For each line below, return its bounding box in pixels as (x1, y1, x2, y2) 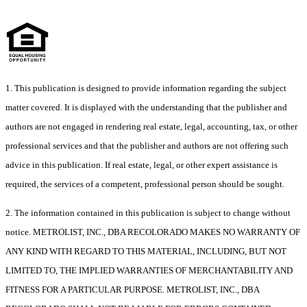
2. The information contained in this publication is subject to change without (5, 208, 291, 219)
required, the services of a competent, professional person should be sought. (5, 179, 284, 190)
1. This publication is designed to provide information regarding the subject (5, 83, 286, 94)
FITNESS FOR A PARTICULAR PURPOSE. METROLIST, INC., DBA (5, 284, 259, 295)
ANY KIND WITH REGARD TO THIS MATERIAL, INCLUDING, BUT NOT (5, 246, 286, 257)
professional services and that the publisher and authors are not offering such (5, 140, 288, 151)
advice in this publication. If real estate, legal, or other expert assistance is (5, 160, 278, 171)
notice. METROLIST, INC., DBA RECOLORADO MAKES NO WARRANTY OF (5, 227, 300, 238)
